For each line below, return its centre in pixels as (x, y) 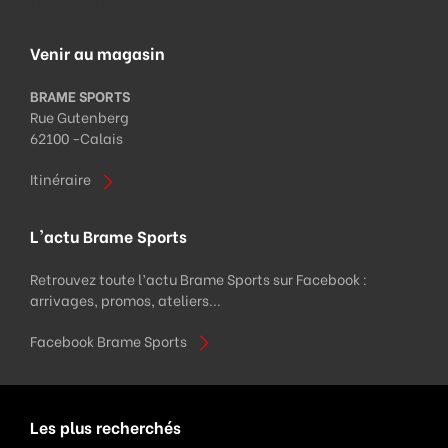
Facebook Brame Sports (108, 340)
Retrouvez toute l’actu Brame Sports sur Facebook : (198, 278)
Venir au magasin (97, 53)
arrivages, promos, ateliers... (125, 299)
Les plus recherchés (105, 426)
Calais (101, 138)
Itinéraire (60, 179)
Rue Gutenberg (79, 117)
